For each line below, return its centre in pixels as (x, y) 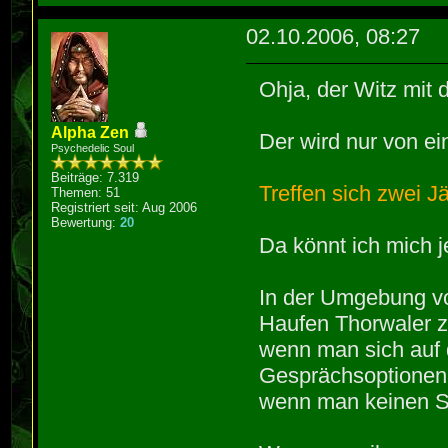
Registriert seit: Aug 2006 (124, 207)
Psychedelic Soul (93, 147)
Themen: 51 (86, 192)
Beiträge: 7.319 (95, 177)
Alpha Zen (90, 132)
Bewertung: (86, 222)
